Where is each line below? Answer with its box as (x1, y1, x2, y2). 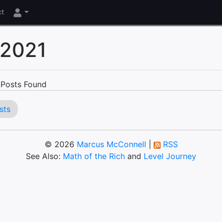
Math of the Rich (63, 151, 125, 161)
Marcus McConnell (76, 139, 146, 149)
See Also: (26, 151, 63, 161)
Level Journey (144, 151, 196, 161)
